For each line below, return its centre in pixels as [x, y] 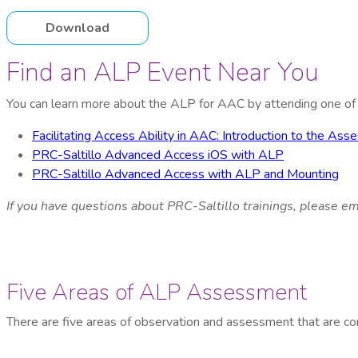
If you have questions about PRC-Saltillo [125, 207]
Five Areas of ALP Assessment [157, 293]
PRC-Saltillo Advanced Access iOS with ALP [158, 155]
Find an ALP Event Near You [163, 73]
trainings [268, 207]
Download [78, 28]
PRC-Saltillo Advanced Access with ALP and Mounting [185, 175]
